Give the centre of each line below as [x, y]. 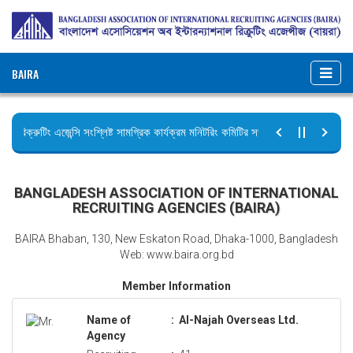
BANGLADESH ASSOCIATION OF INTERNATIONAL [176, 192]
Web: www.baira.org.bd [176, 254]
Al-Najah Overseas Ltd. [239, 320]
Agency [106, 335]
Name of [109, 320]
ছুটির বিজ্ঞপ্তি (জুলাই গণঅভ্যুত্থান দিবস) [89, 160]
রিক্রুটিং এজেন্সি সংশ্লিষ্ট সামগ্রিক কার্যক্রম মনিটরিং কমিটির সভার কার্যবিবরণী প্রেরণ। [175, 132]
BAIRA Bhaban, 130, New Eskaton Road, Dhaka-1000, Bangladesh [176, 238]
